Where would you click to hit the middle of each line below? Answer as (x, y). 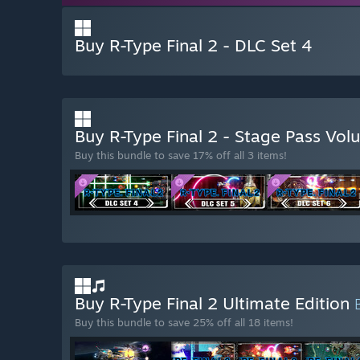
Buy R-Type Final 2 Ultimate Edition (215, 303)
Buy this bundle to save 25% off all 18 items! (184, 323)
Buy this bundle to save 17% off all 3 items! (181, 155)
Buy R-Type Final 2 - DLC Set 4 (194, 45)
